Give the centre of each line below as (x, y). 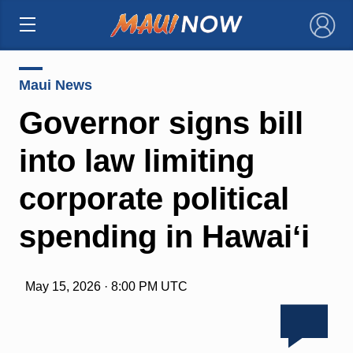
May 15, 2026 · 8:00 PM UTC (106, 286)
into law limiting (136, 160)
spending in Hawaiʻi (164, 236)
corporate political (154, 198)
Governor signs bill (161, 123)
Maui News (55, 85)
